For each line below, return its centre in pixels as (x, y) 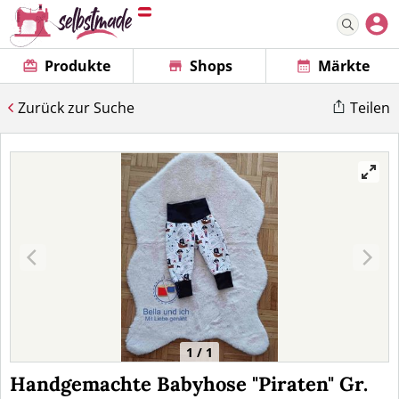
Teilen (370, 108)
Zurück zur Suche (76, 108)
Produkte (77, 66)
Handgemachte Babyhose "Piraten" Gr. (189, 384)
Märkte (344, 66)
